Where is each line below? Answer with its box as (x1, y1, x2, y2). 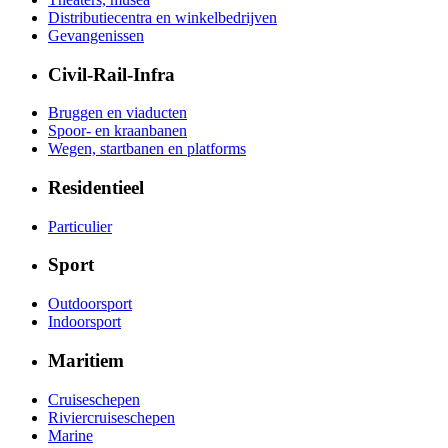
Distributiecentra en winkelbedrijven (48, 8, 277, 26)
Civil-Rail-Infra (48, 63, 175, 85)
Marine (48, 426, 93, 444)
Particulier (48, 217, 112, 235)
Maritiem (48, 349, 124, 371)
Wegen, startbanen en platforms (48, 140, 246, 158)
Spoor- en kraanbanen (48, 122, 187, 140)
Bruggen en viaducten (48, 104, 187, 122)
